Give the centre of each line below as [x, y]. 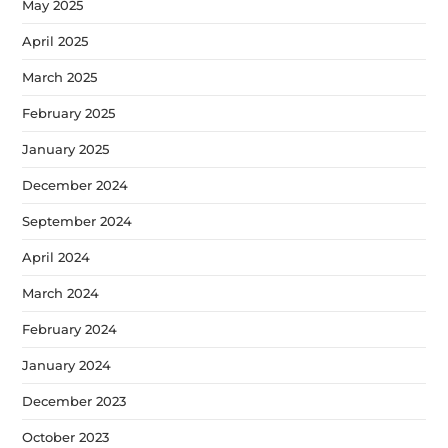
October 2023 [66, 436]
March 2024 [61, 292]
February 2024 [70, 328]
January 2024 [67, 364]
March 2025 [60, 76]
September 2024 [77, 220]
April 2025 [55, 40]
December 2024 [75, 184]
